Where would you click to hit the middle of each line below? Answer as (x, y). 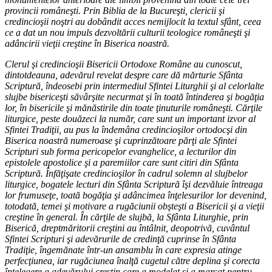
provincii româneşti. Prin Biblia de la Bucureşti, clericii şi (115, 10)
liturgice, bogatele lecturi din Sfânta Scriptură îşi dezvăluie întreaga (134, 184)
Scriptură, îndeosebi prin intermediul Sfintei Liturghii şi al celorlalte (134, 86)
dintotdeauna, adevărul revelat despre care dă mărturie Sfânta (124, 75)
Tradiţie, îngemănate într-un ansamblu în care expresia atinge (123, 250)
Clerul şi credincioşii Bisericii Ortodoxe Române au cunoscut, (124, 64)
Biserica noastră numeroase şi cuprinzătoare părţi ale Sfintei (121, 140)
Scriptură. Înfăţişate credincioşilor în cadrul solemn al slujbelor (126, 173)
